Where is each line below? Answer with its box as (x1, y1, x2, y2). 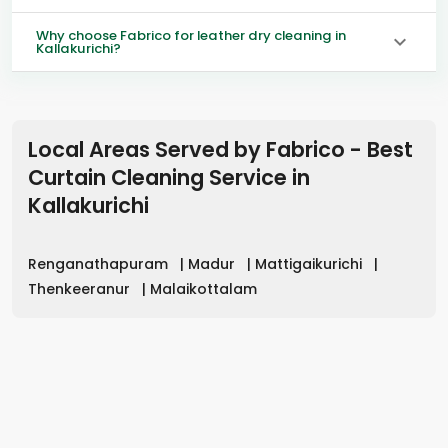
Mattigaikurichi (255, 253, 366, 274)
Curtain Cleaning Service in (28, 162, 310, 192)
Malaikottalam (150, 278, 257, 299)
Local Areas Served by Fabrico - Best (28, 134, 413, 164)
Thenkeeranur (28, 278, 134, 299)
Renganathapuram (28, 253, 172, 274)
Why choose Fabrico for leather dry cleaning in (36, 25, 346, 45)
